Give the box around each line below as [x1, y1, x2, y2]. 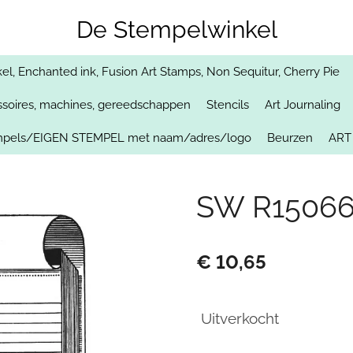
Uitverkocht [201, 310, 279, 328]
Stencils [206, 98, 249, 112]
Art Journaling [265, 98, 340, 112]
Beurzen [266, 131, 313, 145]
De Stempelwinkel [76, 15, 277, 43]
